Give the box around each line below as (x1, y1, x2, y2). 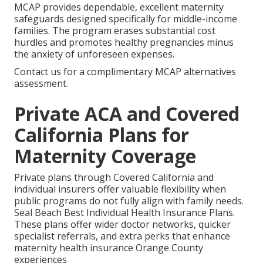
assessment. (14, 77, 68, 90)
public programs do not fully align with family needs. (14, 194, 244, 208)
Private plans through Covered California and (14, 171, 214, 184)
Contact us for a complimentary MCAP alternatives (14, 65, 236, 79)
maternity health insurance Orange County (14, 241, 203, 255)
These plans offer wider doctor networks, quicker (14, 218, 231, 231)
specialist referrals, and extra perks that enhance (14, 230, 230, 243)
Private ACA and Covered (14, 101, 240, 127)
